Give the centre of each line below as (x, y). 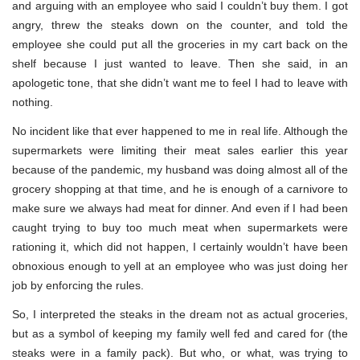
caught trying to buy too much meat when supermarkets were (180, 227)
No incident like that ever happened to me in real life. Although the (180, 131)
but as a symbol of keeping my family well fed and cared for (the (180, 333)
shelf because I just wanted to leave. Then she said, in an (180, 63)
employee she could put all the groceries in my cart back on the (180, 44)
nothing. (33, 102)
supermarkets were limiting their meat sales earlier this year (180, 150)
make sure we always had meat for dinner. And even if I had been (180, 208)
